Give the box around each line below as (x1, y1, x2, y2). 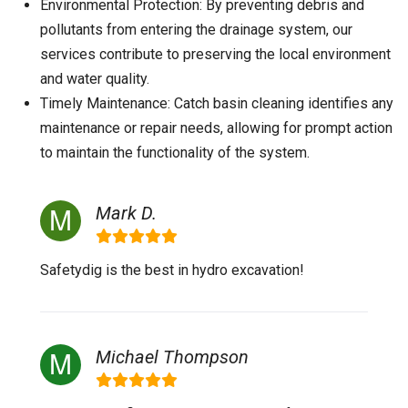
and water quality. (40, 70, 149, 87)
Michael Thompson (96, 346, 249, 368)
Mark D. (96, 202, 157, 224)
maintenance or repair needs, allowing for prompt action (40, 119, 393, 137)
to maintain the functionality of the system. (40, 144, 310, 161)
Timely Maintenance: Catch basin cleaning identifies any (40, 95, 393, 112)
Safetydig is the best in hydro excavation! (40, 261, 304, 279)
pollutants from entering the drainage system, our (40, 21, 352, 38)
